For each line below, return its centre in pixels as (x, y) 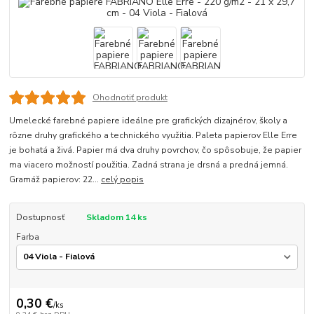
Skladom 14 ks (116, 218)
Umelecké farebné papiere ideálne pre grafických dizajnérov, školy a (149, 121)
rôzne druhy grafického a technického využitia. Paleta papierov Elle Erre (153, 136)
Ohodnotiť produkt (130, 97)
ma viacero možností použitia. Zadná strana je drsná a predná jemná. (149, 165)
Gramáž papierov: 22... (55, 180)
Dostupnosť (40, 218)
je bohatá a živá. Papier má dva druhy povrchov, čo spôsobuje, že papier (156, 150)
